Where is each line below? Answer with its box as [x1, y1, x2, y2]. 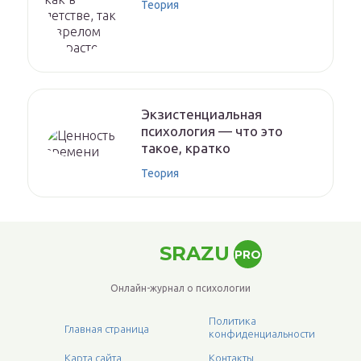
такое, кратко [141, 140, 230, 156]
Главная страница [64, 322, 149, 334]
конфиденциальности [209, 328, 315, 340]
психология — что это [141, 123, 283, 139]
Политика [209, 315, 256, 327]
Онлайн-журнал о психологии [110, 283, 251, 294]
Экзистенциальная [141, 106, 262, 122]
